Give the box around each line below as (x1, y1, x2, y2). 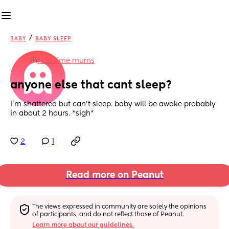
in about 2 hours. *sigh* (10, 110, 94, 118)
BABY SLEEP (35, 36, 71, 41)
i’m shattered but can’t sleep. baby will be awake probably (10, 101, 216, 108)
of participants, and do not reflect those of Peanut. (32, 211, 185, 218)
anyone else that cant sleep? (10, 80, 172, 91)
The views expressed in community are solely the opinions (32, 203, 207, 210)
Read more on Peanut (65, 171, 164, 180)
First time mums (37, 57, 95, 64)
